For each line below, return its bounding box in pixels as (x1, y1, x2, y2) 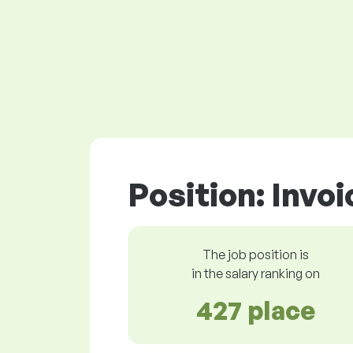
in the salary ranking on (191, 265, 320, 281)
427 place (195, 294, 315, 326)
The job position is (202, 246, 309, 262)
